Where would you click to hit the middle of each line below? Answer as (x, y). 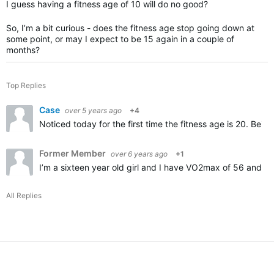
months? (24, 50)
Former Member (73, 153)
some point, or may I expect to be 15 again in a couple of (120, 39)
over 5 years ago (93, 110)
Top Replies (26, 85)
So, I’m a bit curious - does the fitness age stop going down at (130, 28)
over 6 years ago (139, 154)
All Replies (24, 195)
